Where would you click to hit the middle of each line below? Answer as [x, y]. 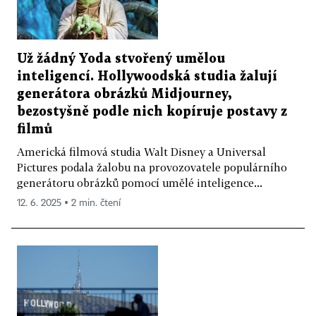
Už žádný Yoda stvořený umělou [121, 59]
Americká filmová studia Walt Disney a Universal [141, 152]
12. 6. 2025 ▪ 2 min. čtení [69, 203]
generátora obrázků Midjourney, [124, 95]
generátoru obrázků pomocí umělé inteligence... [140, 183]
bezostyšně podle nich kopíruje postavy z [152, 112]
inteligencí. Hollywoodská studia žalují [147, 77]
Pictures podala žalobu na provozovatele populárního [152, 168]
